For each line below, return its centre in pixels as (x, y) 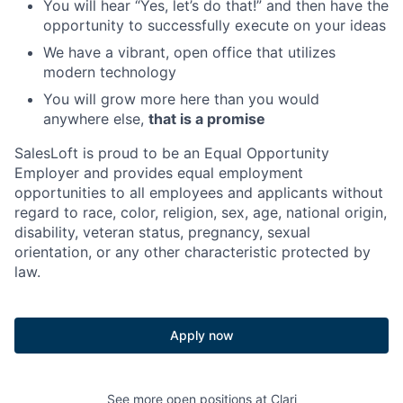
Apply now (201, 335)
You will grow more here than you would (181, 99)
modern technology (110, 72)
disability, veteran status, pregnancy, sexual (162, 232)
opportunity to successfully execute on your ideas (215, 25)
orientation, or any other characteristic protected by (193, 252)
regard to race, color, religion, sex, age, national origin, (201, 212)
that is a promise (207, 119)
